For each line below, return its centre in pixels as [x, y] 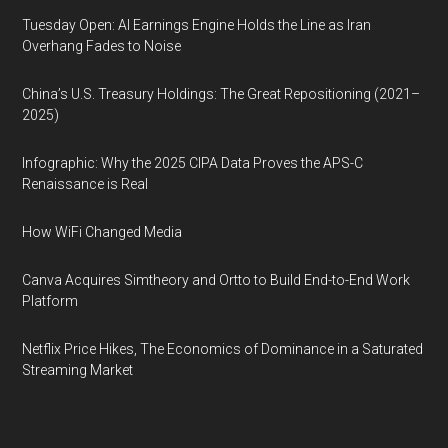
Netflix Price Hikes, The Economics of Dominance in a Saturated [223, 349]
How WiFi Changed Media [102, 232]
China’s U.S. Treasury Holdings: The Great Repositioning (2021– [221, 94]
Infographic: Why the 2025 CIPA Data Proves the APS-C [193, 163]
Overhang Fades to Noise [102, 46]
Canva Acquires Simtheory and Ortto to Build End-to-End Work [216, 280]
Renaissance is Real [85, 184]
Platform [50, 301]
